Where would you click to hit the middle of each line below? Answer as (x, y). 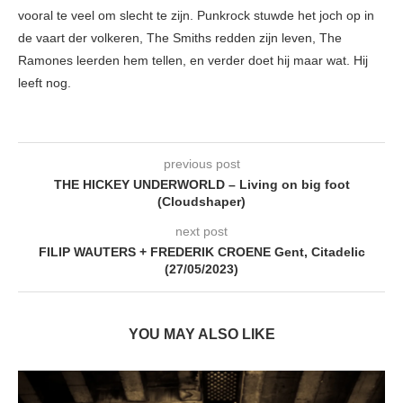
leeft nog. (45, 82)
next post (201, 231)
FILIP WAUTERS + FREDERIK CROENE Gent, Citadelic (201, 251)
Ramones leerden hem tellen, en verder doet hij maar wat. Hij (193, 60)
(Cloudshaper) (201, 201)
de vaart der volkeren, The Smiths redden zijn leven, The (180, 37)
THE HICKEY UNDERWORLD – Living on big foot (201, 184)
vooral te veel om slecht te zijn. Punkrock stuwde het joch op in (196, 15)
